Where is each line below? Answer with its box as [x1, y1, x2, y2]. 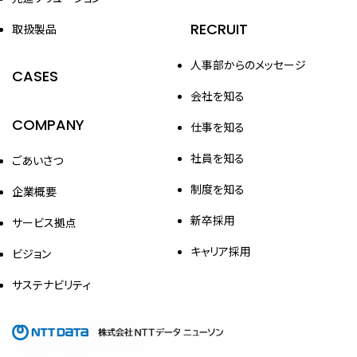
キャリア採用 [190, 243, 251, 259]
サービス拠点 [12, 214, 76, 230]
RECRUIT [190, 19, 248, 39]
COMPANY [12, 115, 84, 135]
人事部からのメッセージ [190, 57, 306, 73]
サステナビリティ [12, 277, 91, 292]
